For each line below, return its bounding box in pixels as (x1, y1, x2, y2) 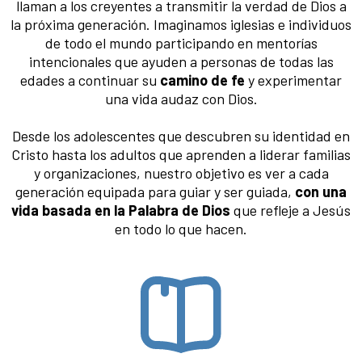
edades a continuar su (20, 70, 160, 89)
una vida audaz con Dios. (104, 89, 258, 107)
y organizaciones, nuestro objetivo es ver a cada (33, 163, 329, 182)
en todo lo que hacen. (115, 219, 247, 238)
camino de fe (160, 70, 245, 89)
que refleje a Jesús (230, 200, 351, 219)
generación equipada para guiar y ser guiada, (15, 182, 295, 200)
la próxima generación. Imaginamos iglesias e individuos (11, 15, 351, 33)
